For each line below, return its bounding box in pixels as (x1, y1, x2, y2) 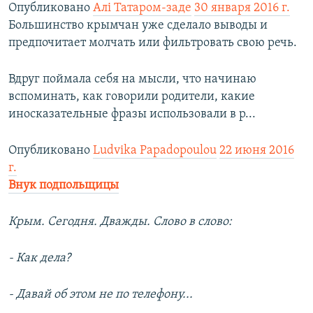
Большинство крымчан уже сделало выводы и (8, 19, 268, 33)
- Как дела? (8, 252, 71, 265)
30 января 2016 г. (194, 1, 290, 15)
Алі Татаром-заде (93, 1, 191, 15)
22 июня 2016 (219, 144, 294, 158)
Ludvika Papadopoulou (93, 144, 217, 158)
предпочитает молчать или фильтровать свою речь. (8, 36, 297, 50)
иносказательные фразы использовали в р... (8, 108, 256, 122)
